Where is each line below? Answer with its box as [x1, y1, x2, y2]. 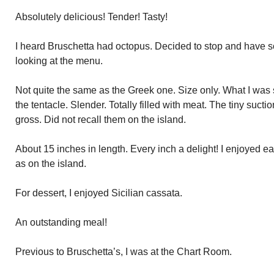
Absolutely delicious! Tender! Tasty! [15, 12, 168, 22]
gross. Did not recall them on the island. [15, 114, 186, 125]
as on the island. [15, 158, 86, 169]
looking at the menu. [15, 56, 103, 66]
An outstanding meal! [15, 217, 107, 228]
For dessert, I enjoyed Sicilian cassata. [15, 188, 182, 198]
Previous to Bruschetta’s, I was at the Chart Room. [15, 246, 232, 257]
